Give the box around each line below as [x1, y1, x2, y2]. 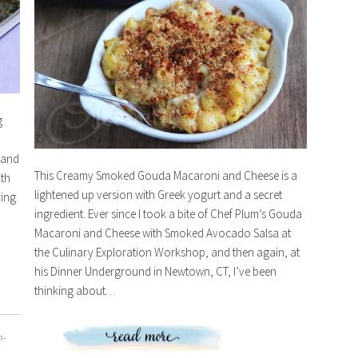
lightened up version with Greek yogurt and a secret [34, 186, 282, 202]
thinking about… [34, 282, 116, 298]
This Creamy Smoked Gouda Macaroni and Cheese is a [34, 167, 297, 183]
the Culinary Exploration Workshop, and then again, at [34, 244, 300, 260]
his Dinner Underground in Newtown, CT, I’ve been [34, 263, 276, 279]
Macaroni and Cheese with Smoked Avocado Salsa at [34, 225, 291, 241]
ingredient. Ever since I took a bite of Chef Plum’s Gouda [34, 205, 302, 221]
